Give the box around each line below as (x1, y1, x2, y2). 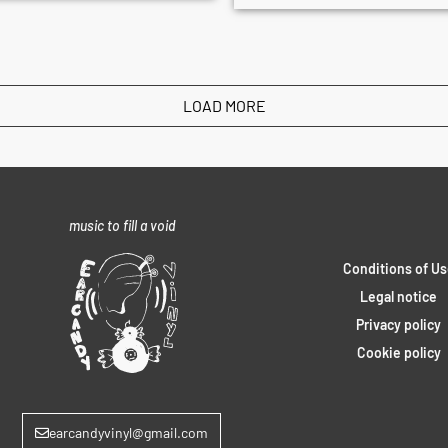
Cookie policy (356, 343, 441, 361)
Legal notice (360, 287, 437, 305)
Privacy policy (356, 315, 441, 333)
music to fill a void (68, 216, 176, 234)
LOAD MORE (182, 95, 266, 115)
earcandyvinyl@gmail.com (49, 424, 209, 442)
